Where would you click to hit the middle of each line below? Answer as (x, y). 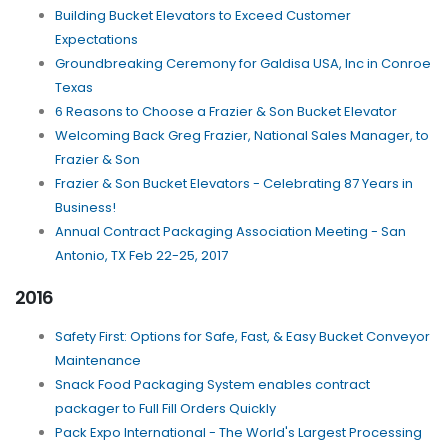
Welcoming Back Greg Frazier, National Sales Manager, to (242, 136)
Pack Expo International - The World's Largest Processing (238, 433)
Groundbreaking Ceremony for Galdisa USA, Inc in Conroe (243, 64)
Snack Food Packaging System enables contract (212, 385)
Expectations (96, 40)
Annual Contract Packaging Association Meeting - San (230, 232)
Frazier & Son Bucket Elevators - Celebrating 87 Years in (234, 184)
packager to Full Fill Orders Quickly (165, 409)
